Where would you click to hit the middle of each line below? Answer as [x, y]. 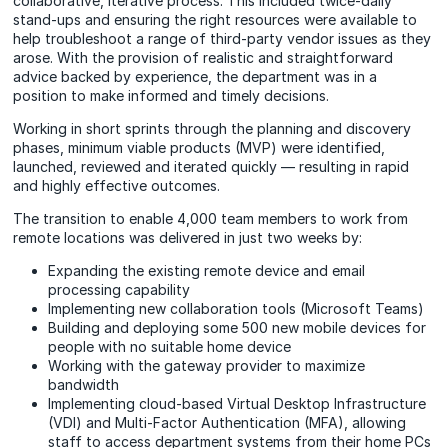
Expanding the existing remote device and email [207, 270]
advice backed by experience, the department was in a [195, 76]
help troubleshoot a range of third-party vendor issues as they [222, 38]
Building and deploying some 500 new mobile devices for [237, 327]
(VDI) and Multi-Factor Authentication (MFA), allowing [227, 422]
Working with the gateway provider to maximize [207, 365]
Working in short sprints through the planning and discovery [212, 128]
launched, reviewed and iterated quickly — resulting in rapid [211, 166]
